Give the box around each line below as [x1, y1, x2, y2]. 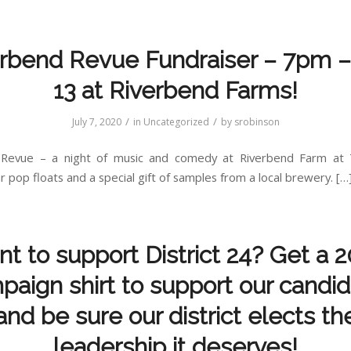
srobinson [233, 114, 280, 128]
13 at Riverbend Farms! [53, 76, 298, 104]
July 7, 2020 [71, 114, 121, 128]
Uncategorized [143, 114, 209, 128]
